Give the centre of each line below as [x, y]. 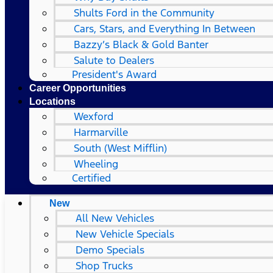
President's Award [114, 74]
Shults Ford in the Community [144, 13]
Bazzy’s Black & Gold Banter [141, 44]
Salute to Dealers [114, 60]
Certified [91, 178]
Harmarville [101, 132]
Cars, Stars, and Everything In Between [165, 29]
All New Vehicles [115, 218]
